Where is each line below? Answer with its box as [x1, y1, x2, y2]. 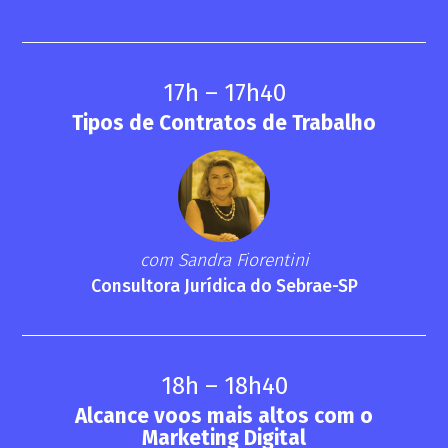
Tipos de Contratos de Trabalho [72, 110, 376, 136]
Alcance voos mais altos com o [75, 403, 373, 429]
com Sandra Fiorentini [139, 250, 309, 272]
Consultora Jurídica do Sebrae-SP [90, 276, 358, 298]
